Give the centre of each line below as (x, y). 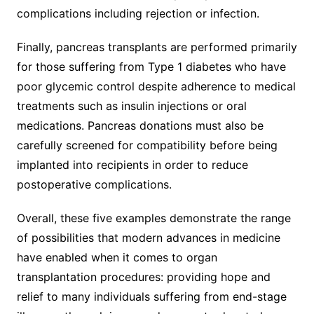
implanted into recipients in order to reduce (132, 164)
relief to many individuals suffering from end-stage (151, 296)
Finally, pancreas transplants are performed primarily (157, 47)
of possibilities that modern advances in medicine (148, 237)
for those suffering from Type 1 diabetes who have (151, 66)
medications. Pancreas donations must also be (140, 125)
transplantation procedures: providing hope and (143, 277)
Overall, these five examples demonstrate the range (153, 218)
